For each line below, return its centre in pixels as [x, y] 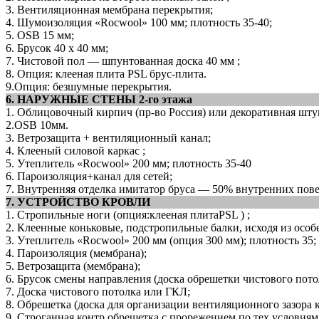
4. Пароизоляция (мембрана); [76, 253]
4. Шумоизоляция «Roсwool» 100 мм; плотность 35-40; [139, 22]
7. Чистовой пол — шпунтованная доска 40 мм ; [123, 61]
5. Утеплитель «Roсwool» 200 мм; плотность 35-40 [129, 163]
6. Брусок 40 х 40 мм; [57, 48]
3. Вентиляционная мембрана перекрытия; [109, 9]
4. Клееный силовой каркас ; [75, 150]
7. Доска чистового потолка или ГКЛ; [98, 291]
